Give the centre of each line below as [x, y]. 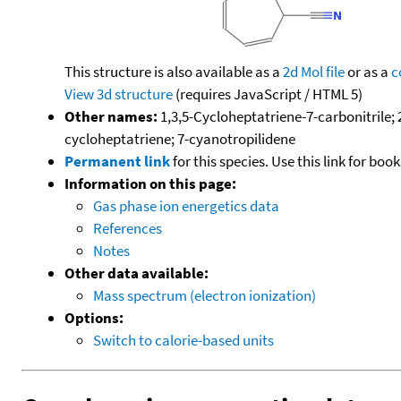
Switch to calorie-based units [183, 340]
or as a [368, 71]
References [128, 228]
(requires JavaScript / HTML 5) [268, 94]
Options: [94, 317]
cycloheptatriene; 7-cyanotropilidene [180, 138]
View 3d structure [119, 94]
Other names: [111, 116]
